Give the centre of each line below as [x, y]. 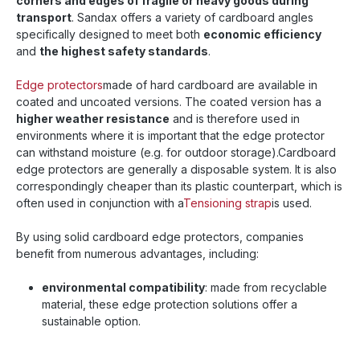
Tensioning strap [227, 202]
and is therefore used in [235, 118]
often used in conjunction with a [100, 202]
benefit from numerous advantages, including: [137, 253]
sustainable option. [91, 321]
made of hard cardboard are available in [210, 84]
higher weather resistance [93, 118]
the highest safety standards [124, 51]
